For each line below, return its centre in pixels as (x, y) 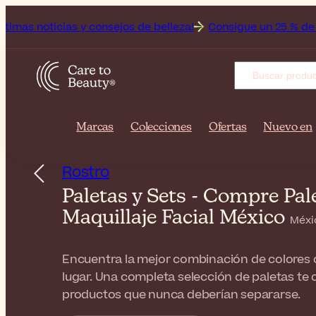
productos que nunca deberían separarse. (182, 295)
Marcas (95, 128)
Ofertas (227, 128)
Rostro (86, 172)
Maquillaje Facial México (176, 218)
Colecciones (161, 128)
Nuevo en (288, 128)
